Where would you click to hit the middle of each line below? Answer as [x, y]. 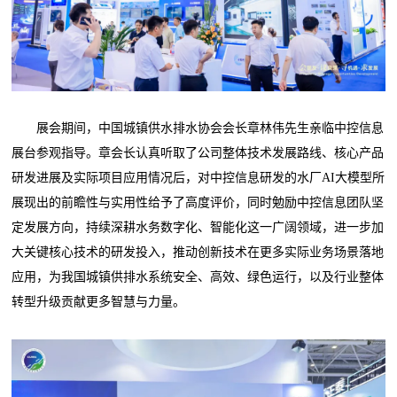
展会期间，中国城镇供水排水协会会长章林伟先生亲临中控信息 [198, 128]
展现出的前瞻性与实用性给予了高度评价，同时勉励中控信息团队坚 [198, 202]
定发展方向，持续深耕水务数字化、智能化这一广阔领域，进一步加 [198, 227]
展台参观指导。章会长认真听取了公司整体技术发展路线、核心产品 [198, 152]
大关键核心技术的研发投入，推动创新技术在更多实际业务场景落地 [198, 252]
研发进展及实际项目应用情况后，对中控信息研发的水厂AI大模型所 [198, 177]
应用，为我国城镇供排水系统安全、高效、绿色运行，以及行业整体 [198, 276]
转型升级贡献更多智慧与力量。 [99, 301]
